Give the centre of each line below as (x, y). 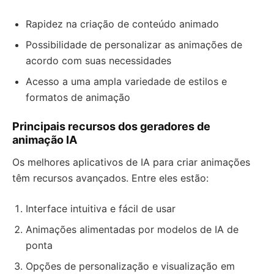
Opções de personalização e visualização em (130, 266)
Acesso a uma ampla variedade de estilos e (126, 81)
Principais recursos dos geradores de (111, 126)
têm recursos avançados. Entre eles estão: (110, 178)
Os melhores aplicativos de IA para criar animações (131, 162)
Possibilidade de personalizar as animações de (134, 45)
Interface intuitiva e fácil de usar (101, 209)
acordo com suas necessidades (98, 61)
